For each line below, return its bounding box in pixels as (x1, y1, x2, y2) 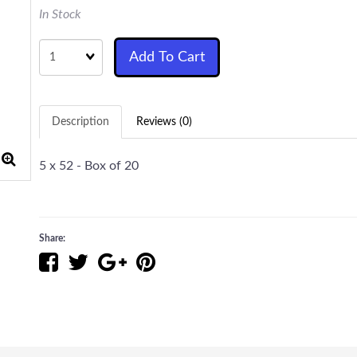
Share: (39, 233, 70, 243)
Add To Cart (129, 50, 205, 65)
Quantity (38, 39, 82, 50)
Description (52, 116, 109, 127)
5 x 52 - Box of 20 (39, 159, 139, 172)
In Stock (39, 8, 81, 21)
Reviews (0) (136, 116, 192, 127)
